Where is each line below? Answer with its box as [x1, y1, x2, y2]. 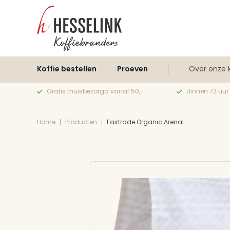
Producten [65, 120, 97, 126]
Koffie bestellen [37, 66, 97, 73]
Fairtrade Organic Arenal [107, 120, 184, 126]
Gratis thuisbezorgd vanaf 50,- [47, 89, 144, 95]
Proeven [117, 66, 148, 73]
